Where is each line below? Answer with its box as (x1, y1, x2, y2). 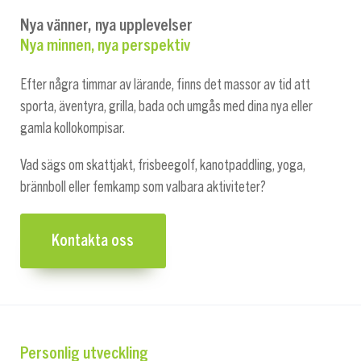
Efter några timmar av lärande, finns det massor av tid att (20, 77, 310, 92)
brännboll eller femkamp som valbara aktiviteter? (20, 180, 266, 195)
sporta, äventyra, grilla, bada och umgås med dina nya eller (20, 99, 313, 114)
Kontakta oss (52, 232, 135, 249)
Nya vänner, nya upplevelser (20, 13, 193, 34)
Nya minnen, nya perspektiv (20, 37, 190, 54)
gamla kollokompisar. (20, 121, 126, 135)
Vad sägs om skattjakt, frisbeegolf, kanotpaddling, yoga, (20, 158, 305, 173)
